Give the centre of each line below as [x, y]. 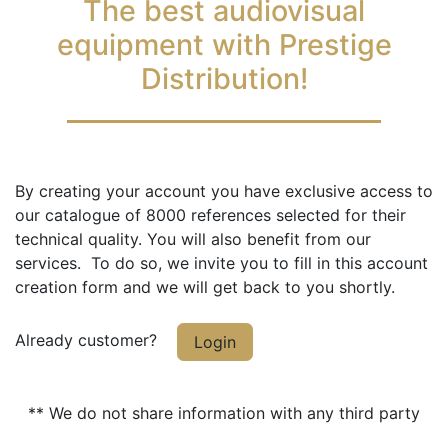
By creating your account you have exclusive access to [224, 191]
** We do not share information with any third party [224, 413]
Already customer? [96, 340]
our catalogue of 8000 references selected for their [210, 215]
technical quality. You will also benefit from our [193, 239]
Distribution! [224, 78]
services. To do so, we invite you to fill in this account [221, 263]
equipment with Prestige [224, 44]
